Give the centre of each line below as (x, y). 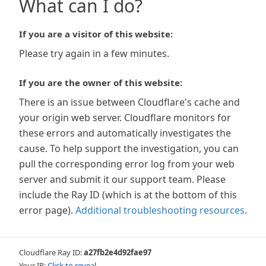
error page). (46, 210)
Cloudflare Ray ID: (51, 252)
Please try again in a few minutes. (94, 53)
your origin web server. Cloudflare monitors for (125, 118)
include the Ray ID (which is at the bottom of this (128, 195)
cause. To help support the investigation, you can (129, 148)
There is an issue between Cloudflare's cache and (129, 102)
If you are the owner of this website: (101, 83)
